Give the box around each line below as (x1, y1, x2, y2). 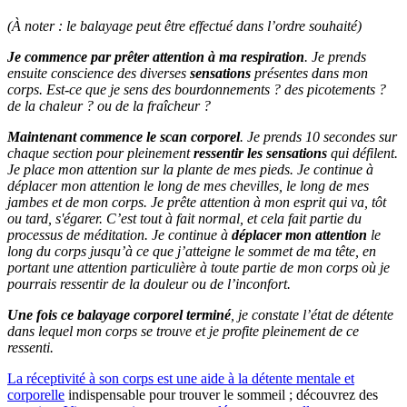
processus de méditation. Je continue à (7, 227, 232, 243)
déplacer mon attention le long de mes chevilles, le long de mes (7, 178, 369, 194)
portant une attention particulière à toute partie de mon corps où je (7, 260, 390, 276)
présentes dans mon (254, 65, 368, 82)
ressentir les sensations (194, 145, 327, 162)
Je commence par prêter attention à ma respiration (7, 49, 304, 65)
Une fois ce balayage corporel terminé (7, 307, 231, 323)
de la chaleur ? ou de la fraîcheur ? (7, 98, 214, 114)
